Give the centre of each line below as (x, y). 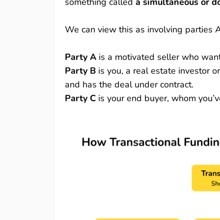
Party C (80, 98)
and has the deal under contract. (130, 84)
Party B (80, 71)
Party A (81, 57)
